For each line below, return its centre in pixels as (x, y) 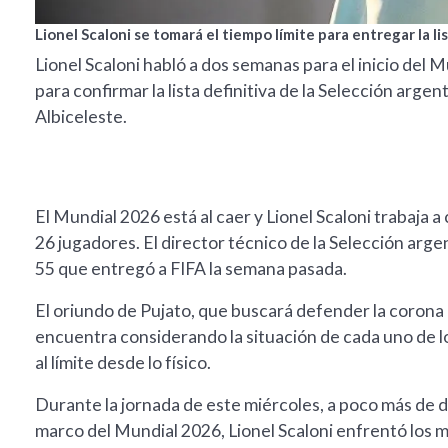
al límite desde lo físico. (123, 363)
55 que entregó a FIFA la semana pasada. (191, 269)
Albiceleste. (81, 117)
